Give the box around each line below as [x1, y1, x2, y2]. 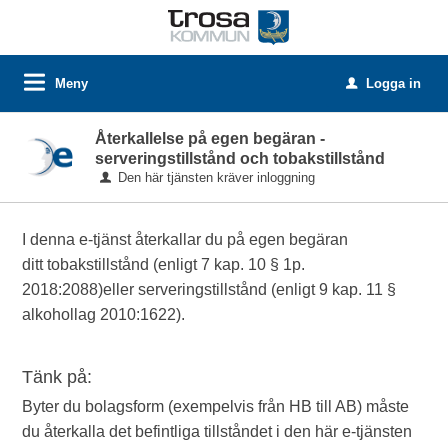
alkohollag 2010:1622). [22, 306, 186, 323]
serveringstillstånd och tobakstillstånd [95, 150, 386, 167]
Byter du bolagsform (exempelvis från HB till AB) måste [22, 398, 410, 415]
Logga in [366, 76, 421, 91]
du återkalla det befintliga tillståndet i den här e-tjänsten [22, 423, 413, 440]
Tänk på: [22, 367, 93, 387]
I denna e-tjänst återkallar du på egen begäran [22, 231, 349, 248]
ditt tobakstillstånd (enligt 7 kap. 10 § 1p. [22, 256, 306, 273]
